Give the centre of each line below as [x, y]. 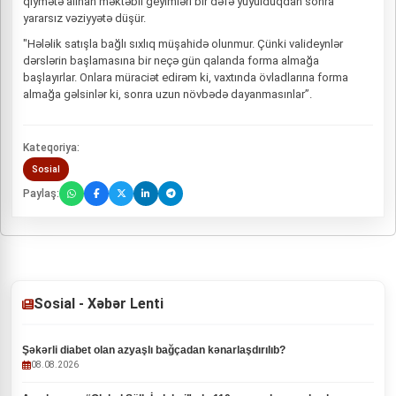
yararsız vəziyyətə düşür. [84, 18]
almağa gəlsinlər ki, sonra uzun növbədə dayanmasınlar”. [168, 94]
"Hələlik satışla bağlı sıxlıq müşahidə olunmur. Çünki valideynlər [183, 44]
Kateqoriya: [51, 148]
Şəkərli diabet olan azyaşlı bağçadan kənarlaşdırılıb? [154, 350]
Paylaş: [41, 193]
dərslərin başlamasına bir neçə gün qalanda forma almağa [171, 61]
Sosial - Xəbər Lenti [99, 304]
